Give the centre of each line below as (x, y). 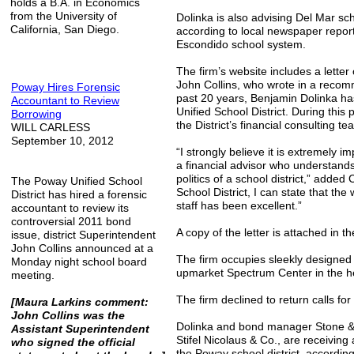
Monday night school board (79, 262)
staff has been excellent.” (239, 205)
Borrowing (36, 114)
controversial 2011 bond (71, 221)
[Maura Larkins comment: (80, 302)
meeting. (33, 275)
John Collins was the (68, 315)
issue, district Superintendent (83, 235)
